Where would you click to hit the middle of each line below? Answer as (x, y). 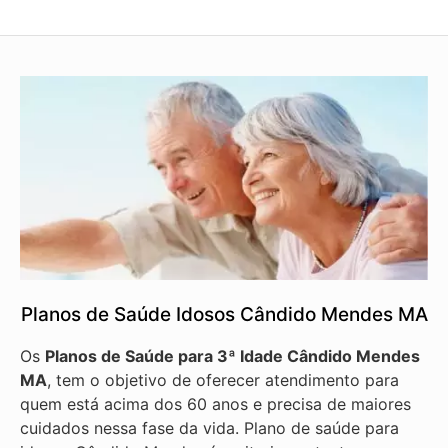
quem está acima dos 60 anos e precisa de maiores (215, 403)
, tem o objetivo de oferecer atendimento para (223, 379)
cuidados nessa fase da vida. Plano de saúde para (209, 427)
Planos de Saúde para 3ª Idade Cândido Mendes (232, 355)
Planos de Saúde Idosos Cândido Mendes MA (224, 314)
